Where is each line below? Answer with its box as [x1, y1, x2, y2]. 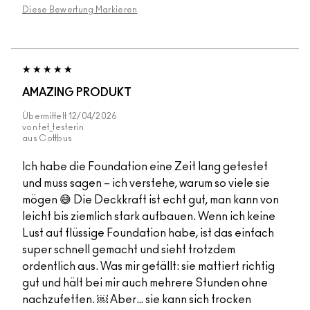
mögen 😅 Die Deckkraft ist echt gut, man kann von [22, 194, 279, 206]
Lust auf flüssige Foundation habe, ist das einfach [22, 228, 274, 239]
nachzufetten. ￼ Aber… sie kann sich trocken [22, 294, 251, 306]
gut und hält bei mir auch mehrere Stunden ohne [22, 277, 268, 289]
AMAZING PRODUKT [22, 87, 131, 99]
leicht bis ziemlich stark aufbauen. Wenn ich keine [22, 211, 275, 223]
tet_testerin [39, 123, 84, 132]
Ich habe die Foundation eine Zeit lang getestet [22, 161, 268, 173]
